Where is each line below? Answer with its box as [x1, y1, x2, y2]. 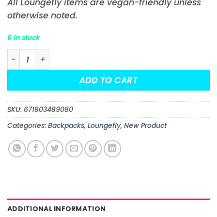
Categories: [7, 121, 48, 131]
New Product [124, 121, 167, 131]
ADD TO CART [79, 74, 138, 86]
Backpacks [48, 121, 84, 131]
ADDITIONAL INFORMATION [7, 203, 106, 214]
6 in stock [7, 32, 40, 43]
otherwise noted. [7, 10, 77, 22]
